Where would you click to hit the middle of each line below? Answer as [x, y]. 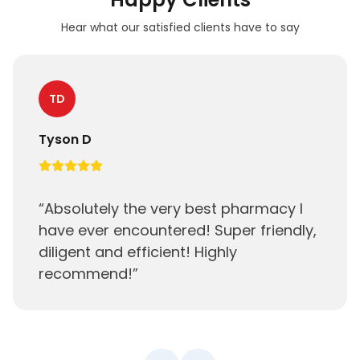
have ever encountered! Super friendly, [178, 230]
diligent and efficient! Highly [138, 252]
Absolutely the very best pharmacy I [174, 209]
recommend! [86, 274]
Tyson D [65, 139]
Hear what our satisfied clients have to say [180, 27]
